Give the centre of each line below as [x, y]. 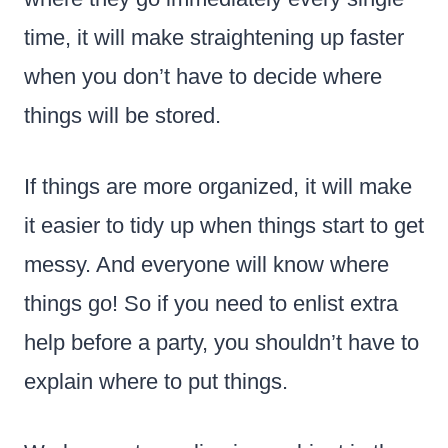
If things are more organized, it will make [218, 186]
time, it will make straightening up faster [214, 37]
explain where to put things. [156, 381]
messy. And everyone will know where [206, 264]
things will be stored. [122, 115]
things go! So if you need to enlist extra [211, 303]
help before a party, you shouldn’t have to [221, 342]
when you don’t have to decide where [203, 76]
